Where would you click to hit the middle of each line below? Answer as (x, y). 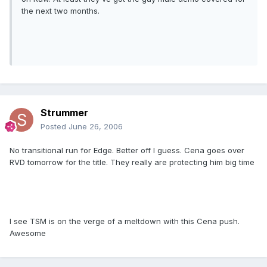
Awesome (28, 233)
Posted (55, 127)
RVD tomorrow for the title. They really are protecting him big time (132, 162)
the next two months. (60, 11)
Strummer (64, 113)
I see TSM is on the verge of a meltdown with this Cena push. (125, 221)
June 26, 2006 (96, 127)
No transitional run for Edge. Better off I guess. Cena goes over (127, 150)
